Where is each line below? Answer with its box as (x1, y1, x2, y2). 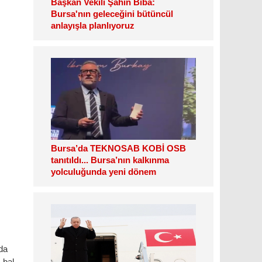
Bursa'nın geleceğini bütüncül (51, 9, 173, 19)
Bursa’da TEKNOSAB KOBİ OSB (51, 143, 186, 153)
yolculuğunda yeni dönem (51, 167, 156, 177)
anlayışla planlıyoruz (51, 20, 135, 30)
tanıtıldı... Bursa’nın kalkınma (51, 155, 169, 165)
